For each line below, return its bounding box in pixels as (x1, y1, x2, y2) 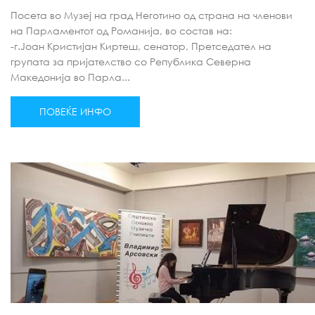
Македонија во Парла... (11, 71, 130, 83)
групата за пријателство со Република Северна (11, 56, 251, 67)
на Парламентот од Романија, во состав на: (11, 25, 232, 37)
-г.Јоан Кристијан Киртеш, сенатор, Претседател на (11, 40, 271, 52)
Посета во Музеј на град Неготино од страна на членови (11, 9, 292, 21)
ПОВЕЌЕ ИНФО (39, 105, 111, 117)
